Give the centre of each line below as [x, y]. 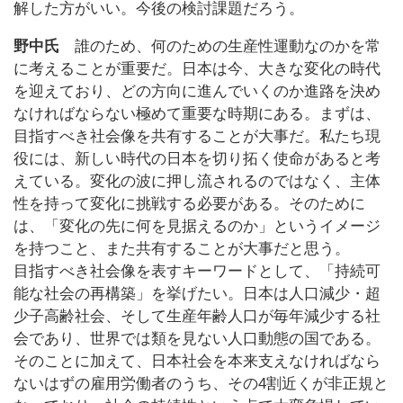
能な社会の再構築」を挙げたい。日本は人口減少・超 [197, 294]
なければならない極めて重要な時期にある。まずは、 [197, 114]
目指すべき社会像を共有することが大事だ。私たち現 [197, 137]
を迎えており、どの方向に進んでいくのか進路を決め [197, 92]
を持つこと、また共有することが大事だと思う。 [182, 249]
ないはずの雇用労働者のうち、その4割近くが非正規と [201, 384]
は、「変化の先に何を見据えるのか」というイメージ [197, 227]
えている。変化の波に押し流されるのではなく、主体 [197, 182]
